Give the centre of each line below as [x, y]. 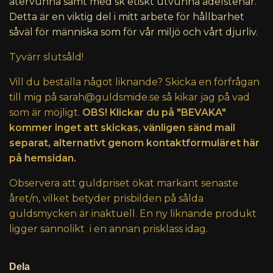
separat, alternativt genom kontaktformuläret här [134, 143]
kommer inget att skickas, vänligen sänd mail [122, 128]
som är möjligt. [46, 113]
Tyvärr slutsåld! [46, 57]
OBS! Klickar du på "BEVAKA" [154, 113]
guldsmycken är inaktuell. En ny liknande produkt [133, 214]
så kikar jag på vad [205, 97]
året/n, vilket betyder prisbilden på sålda [106, 199]
